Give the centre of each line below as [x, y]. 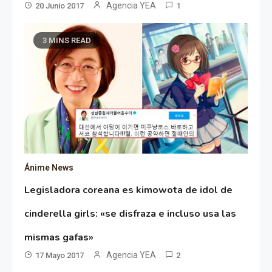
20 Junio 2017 [60, 6]
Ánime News [49, 168]
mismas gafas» [59, 238]
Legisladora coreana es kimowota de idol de [129, 190]
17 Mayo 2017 [60, 256]
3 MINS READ [67, 41]
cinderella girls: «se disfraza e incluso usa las [131, 214]
